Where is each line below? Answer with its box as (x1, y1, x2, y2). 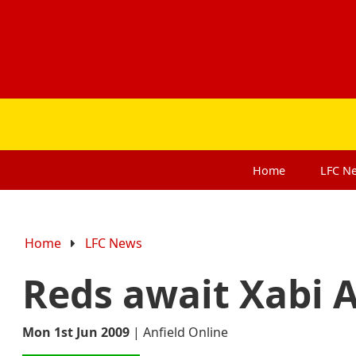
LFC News (85, 234, 143, 252)
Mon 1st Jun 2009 (22, 323, 130, 341)
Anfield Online (143, 323, 228, 341)
